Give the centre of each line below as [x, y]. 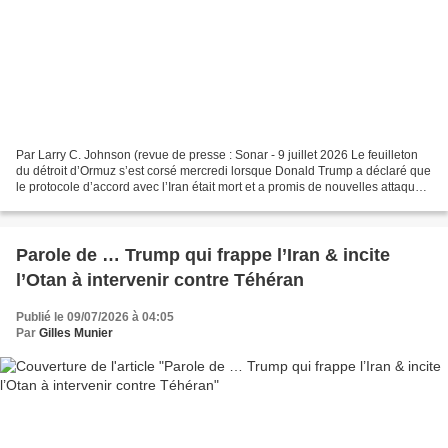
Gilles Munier [76, 333]
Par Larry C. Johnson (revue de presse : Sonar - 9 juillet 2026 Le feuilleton [217, 155]
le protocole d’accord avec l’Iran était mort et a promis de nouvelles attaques [222, 187]
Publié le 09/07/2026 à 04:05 [95, 317]
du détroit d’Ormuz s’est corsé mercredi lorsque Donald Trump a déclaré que [223, 171]
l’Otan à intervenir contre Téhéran [160, 280]
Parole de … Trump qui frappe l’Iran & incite [203, 255]
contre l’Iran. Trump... [73, 203]
